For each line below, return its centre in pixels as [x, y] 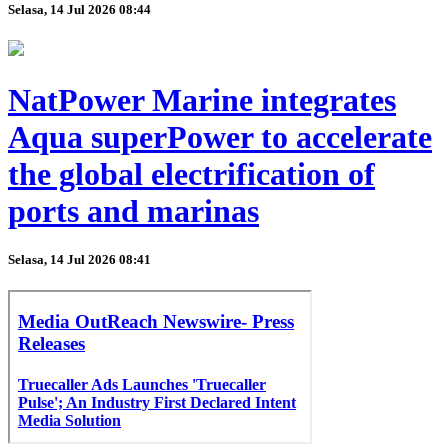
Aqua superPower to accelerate [220, 136]
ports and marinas [133, 210]
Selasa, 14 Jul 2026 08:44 [79, 10]
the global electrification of [191, 173]
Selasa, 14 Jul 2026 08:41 [79, 259]
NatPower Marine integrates [202, 99]
